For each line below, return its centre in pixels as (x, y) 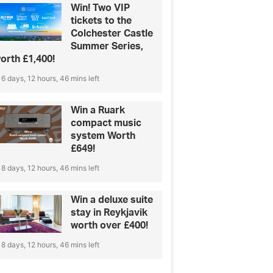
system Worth (103, 136)
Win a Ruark (98, 111)
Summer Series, (107, 47)
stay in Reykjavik (109, 213)
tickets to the (101, 21)
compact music (106, 123)
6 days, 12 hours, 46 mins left (51, 79)
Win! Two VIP (101, 8)
